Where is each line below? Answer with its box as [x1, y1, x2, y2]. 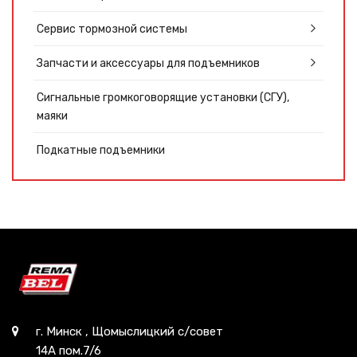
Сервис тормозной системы [37, 22, 187, 36]
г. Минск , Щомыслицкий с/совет [36, 324, 223, 339]
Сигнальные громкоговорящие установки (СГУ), [37, 91, 289, 104]
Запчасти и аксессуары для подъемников [37, 57, 260, 70]
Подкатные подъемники [37, 143, 165, 157]
